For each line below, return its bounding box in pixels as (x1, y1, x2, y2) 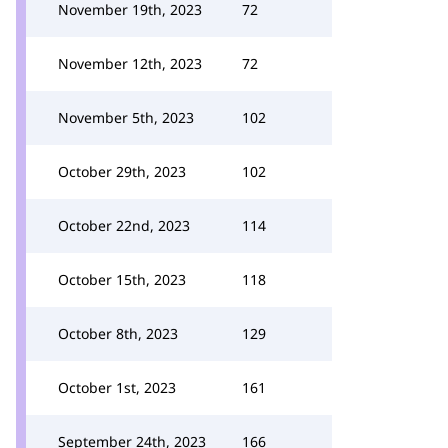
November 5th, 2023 (58, 108, 194, 127)
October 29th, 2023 (58, 162, 186, 181)
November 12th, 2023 (58, 54, 202, 73)
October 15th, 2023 (58, 270, 186, 289)
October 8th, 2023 (58, 324, 178, 343)
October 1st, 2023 (58, 378, 176, 397)
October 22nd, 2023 (58, 216, 190, 235)
